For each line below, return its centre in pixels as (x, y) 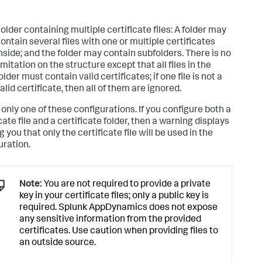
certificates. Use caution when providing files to (119, 231)
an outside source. (58, 243)
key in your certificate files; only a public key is (114, 196)
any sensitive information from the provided (110, 220)
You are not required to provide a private (126, 185)
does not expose (182, 208)
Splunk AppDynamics (103, 208)
